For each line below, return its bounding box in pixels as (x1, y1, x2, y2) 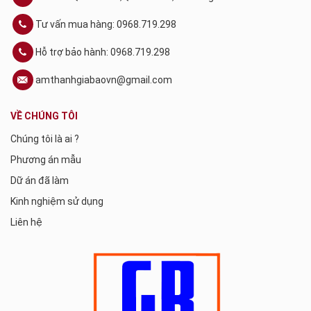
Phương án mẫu (10, 153, 81, 165)
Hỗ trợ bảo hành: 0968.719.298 (35, 46, 170, 58)
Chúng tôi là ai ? (10, 133, 79, 144)
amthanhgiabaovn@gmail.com (35, 74, 172, 85)
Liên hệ (10, 216, 42, 228)
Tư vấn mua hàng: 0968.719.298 (35, 18, 176, 30)
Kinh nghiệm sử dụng (10, 195, 103, 207)
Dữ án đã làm (10, 174, 69, 186)
